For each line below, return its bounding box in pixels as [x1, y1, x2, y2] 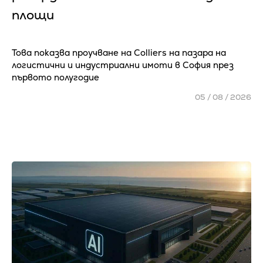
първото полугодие [12, 72, 102, 83]
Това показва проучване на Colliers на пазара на [12, 47, 226, 59]
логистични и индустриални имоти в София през [12, 59, 234, 71]
